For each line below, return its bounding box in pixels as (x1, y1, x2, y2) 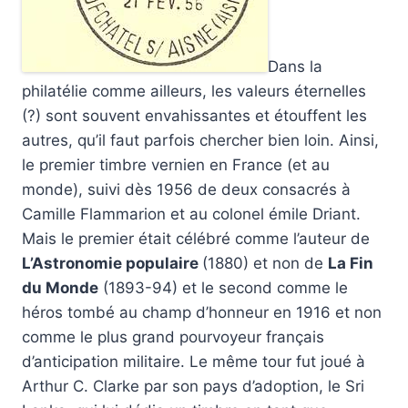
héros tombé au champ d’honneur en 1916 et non (22, 303, 382, 322)
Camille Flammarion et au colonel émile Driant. (22, 205, 361, 224)
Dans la (268, 57, 322, 76)
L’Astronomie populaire (22, 254, 202, 273)
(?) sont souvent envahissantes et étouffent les (22, 107, 367, 126)
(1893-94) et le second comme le (98, 279, 348, 298)
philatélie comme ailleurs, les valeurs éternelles (22, 82, 366, 101)
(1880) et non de (202, 254, 328, 273)
